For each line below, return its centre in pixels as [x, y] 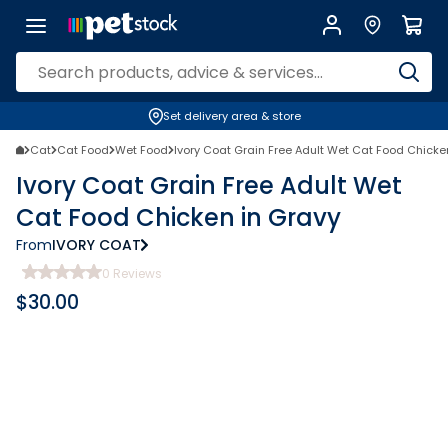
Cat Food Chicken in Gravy [178, 217]
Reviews [136, 273]
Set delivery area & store [231, 116]
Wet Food [141, 150]
